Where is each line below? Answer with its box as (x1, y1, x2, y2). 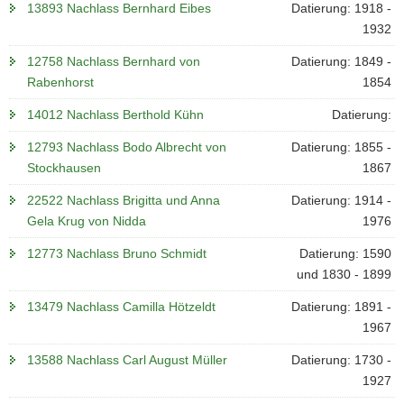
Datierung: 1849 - (290, 54, 391, 69)
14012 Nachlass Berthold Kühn (27, 107, 204, 122)
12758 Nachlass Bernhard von (27, 54, 200, 69)
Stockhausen (27, 161, 101, 175)
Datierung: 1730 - (290, 353, 391, 367)
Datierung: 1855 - (290, 140, 391, 154)
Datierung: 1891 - (290, 299, 391, 314)
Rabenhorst (27, 75, 94, 89)
